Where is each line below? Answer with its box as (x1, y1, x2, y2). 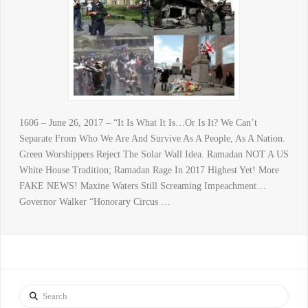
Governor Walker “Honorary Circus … (19, 196, 170, 207)
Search (18, 287, 45, 298)
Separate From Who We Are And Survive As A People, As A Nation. (19, 133, 285, 144)
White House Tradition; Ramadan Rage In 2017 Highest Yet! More (19, 164, 279, 175)
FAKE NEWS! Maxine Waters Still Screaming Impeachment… (19, 180, 266, 191)
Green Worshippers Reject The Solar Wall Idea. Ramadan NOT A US (19, 148, 289, 159)
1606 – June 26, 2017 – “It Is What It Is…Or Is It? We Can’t (19, 117, 257, 128)
